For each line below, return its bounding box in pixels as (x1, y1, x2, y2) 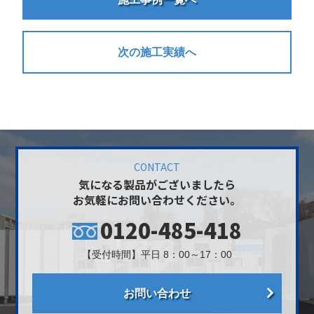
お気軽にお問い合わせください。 (73, 191, 241, 208)
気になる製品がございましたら (78, 175, 235, 193)
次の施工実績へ (118, 46, 196, 58)
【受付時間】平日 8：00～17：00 (82, 248, 232, 260)
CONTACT (134, 159, 180, 174)
